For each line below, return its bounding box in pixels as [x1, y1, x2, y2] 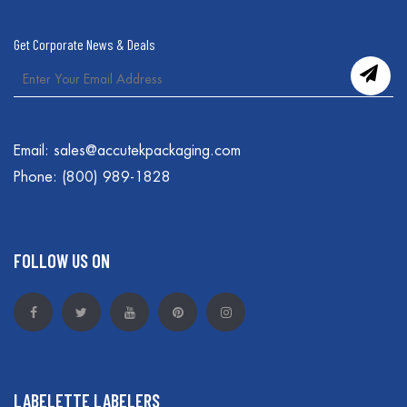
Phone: [14, 169, 62, 184]
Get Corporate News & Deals [14, 35, 155, 53]
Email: [14, 143, 54, 158]
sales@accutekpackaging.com [54, 143, 241, 158]
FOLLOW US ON [14, 250, 110, 273]
